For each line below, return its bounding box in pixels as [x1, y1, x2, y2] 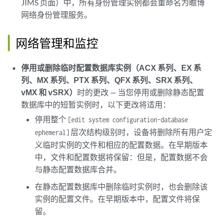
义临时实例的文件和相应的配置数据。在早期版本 [34, 140, 208, 149]
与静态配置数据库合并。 [34, 165, 121, 174]
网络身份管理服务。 [21, 10, 92, 19]
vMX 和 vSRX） [21, 87, 78, 97]
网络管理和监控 [16, 36, 98, 50]
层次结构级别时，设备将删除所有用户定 [69, 127, 212, 137]
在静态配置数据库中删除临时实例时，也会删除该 [34, 182, 208, 191]
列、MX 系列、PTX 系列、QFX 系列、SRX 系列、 [21, 75, 198, 84]
